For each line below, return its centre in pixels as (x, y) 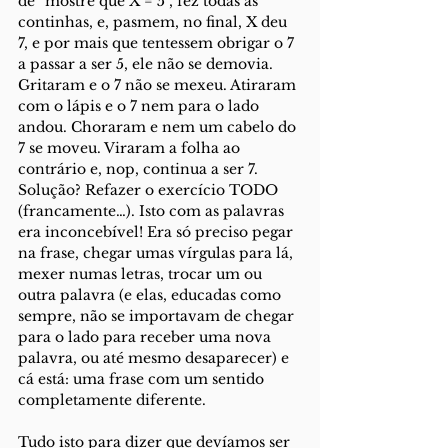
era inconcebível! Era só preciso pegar (157, 232)
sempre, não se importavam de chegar (158, 316)
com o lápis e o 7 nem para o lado (140, 106)
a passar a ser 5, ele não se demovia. (147, 64)
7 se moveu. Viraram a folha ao (131, 148)
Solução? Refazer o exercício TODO (150, 190)
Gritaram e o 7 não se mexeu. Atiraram (159, 85)
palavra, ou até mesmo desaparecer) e (155, 358)
